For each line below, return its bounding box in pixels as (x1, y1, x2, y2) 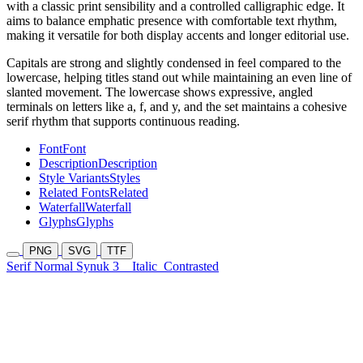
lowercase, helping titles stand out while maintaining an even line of (6, 70, 352, 85)
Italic (132, 259, 157, 274)
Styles (109, 171, 140, 186)
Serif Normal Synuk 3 (6, 259, 132, 274)
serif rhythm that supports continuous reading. (6, 114, 240, 129)
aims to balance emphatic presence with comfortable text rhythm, (6, 14, 337, 28)
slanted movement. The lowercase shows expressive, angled (6, 85, 313, 100)
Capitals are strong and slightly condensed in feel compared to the (6, 56, 341, 70)
